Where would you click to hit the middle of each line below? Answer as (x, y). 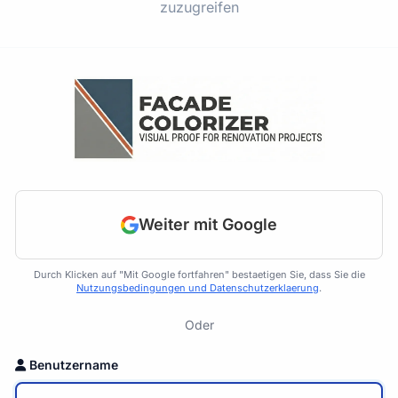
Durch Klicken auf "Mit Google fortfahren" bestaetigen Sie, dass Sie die (199, 275)
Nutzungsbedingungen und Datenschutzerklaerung (198, 288)
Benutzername (74, 365)
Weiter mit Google (208, 225)
